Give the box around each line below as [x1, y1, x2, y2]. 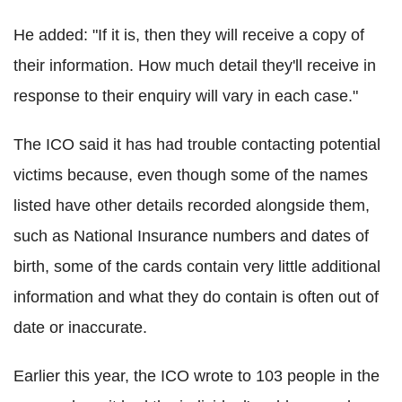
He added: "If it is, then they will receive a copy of [13, 25, 364, 44]
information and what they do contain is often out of [13, 287, 379, 306]
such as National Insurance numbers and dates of [13, 226, 369, 245]
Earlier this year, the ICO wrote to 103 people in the [13, 366, 380, 385]
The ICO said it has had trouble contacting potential [13, 135, 380, 153]
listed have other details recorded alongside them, [13, 196, 370, 214]
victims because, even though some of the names [13, 165, 368, 184]
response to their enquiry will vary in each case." [13, 86, 358, 105]
